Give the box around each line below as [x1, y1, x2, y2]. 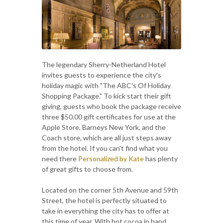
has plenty [144, 154, 178, 163]
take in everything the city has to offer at [42, 206, 169, 215]
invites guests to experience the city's [42, 70, 161, 79]
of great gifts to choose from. [42, 164, 133, 173]
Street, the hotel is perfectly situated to [42, 196, 167, 205]
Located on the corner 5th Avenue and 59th [42, 185, 178, 194]
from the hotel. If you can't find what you [42, 143, 168, 152]
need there [42, 154, 78, 163]
